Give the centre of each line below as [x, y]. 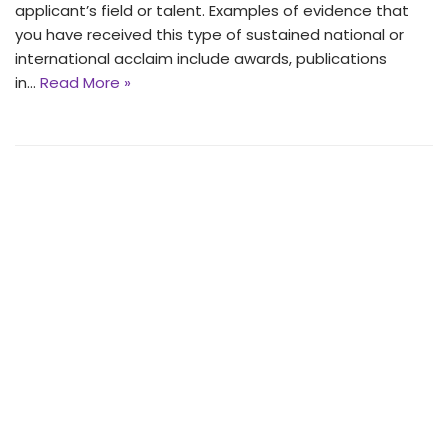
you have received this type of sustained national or [209, 35]
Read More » [85, 83]
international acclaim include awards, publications [201, 59]
